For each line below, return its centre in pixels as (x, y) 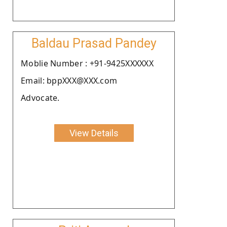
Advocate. (40, 98)
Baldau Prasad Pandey (94, 43)
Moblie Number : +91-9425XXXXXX (87, 63)
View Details (94, 133)
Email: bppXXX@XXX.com (69, 80)
